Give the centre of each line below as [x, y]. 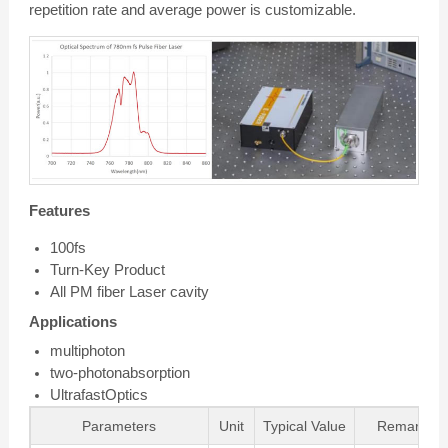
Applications [72, 321]
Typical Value [304, 426]
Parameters [119, 426]
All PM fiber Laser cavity [129, 291]
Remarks [406, 426]
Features [59, 210]
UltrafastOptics [98, 395]
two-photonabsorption [119, 373]
